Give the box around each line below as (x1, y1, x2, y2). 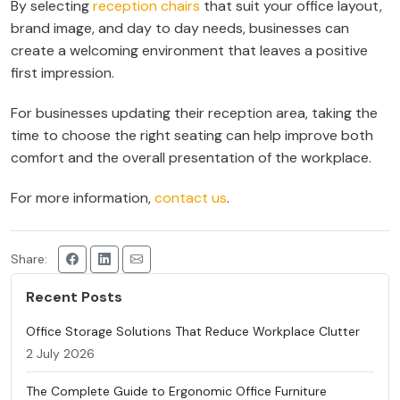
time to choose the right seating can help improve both (11, 126, 373, 146)
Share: (11, 250, 47, 267)
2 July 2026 (26, 346, 95, 362)
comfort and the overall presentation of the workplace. (11, 148, 371, 168)
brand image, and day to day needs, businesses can (11, 19, 349, 38)
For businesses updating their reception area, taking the (11, 104, 378, 123)
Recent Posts (26, 287, 122, 307)
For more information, (11, 188, 154, 208)
